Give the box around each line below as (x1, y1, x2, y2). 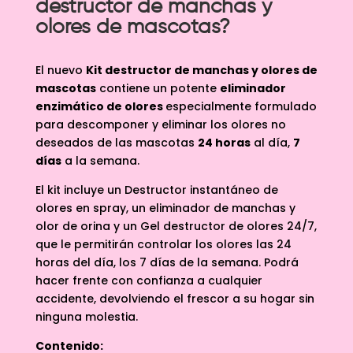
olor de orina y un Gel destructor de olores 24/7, (35, 217, 317, 234)
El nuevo (35, 61, 86, 78)
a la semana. (61, 152, 139, 169)
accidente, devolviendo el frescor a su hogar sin (35, 290, 314, 307)
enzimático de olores (35, 98, 165, 114)
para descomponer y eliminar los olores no (35, 116, 286, 132)
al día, (250, 134, 293, 150)
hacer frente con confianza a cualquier (35, 272, 262, 288)
